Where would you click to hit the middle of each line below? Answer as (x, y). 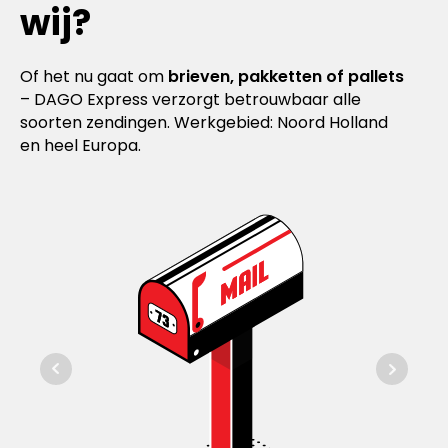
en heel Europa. (80, 146)
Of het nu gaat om (94, 77)
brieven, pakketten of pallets (286, 77)
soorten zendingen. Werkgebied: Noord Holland (204, 123)
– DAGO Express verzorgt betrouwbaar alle (190, 100)
